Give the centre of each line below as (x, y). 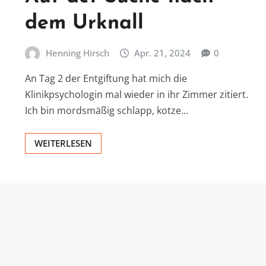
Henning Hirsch (77, 53)
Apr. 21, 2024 (163, 53)
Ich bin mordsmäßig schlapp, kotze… (107, 111)
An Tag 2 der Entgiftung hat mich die (106, 79)
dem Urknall (84, 23)
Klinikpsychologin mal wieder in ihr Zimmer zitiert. (137, 95)
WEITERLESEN (63, 143)
